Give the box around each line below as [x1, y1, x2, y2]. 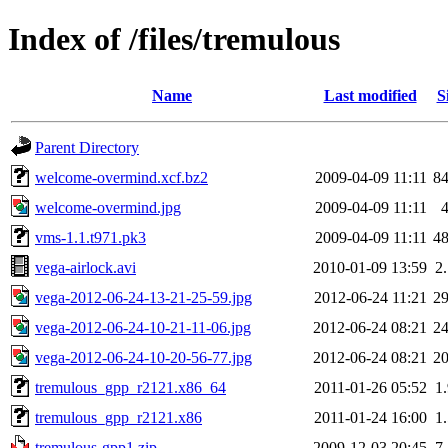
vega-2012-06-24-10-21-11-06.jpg [35, 318, 251, 336]
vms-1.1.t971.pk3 [35, 228, 146, 246]
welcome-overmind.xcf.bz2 [35, 168, 208, 186]
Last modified [323, 86, 417, 104]
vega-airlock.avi [35, 258, 136, 276]
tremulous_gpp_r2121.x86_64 [35, 378, 226, 396]
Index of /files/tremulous [8, 21, 340, 58]
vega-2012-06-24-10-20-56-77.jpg [35, 348, 252, 366]
